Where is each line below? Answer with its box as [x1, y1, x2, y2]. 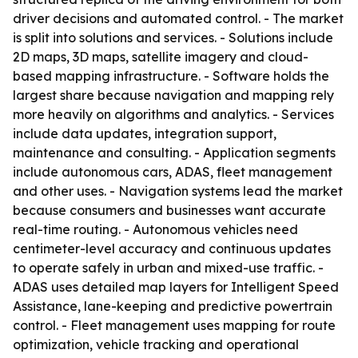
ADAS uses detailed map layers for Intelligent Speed [13, 279, 339, 295]
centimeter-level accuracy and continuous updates [13, 241, 331, 257]
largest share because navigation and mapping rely [13, 87, 334, 103]
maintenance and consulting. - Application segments [13, 145, 336, 161]
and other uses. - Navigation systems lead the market [13, 183, 343, 199]
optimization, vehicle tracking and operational [13, 336, 299, 352]
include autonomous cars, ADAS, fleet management [13, 164, 332, 180]
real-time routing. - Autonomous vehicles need [13, 221, 298, 237]
